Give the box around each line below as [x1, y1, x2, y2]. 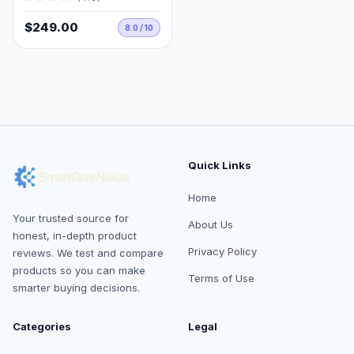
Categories [13, 320, 71, 333]
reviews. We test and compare [13, 247, 164, 259]
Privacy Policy [188, 245, 257, 258]
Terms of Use [188, 272, 254, 284]
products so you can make [13, 264, 145, 277]
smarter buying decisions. [13, 281, 140, 294]
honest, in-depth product [13, 229, 137, 242]
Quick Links [188, 159, 251, 171]
